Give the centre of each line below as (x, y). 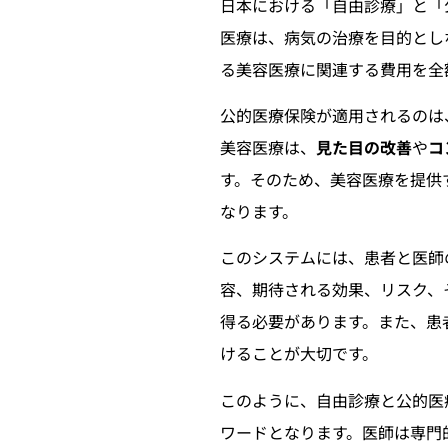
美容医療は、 (268, 146)
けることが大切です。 (299, 353)
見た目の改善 (364, 146)
